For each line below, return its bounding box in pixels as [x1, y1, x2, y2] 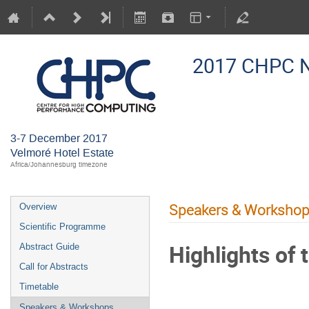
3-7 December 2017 [10, 131, 108, 146]
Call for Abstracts [19, 261, 88, 272]
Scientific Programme [19, 221, 106, 232]
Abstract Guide [19, 241, 79, 252]
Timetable [19, 281, 59, 292]
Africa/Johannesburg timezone [10, 160, 108, 169]
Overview [19, 201, 57, 212]
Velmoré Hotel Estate [10, 146, 114, 160]
